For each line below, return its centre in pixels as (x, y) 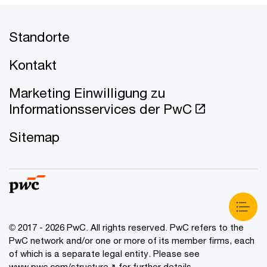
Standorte (39, 36)
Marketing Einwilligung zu (87, 92)
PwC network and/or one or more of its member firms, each (132, 240)
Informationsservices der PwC (100, 108)
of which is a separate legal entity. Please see (104, 253)
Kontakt (33, 64)
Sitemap (34, 136)
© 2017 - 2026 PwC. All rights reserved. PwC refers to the (126, 227)
